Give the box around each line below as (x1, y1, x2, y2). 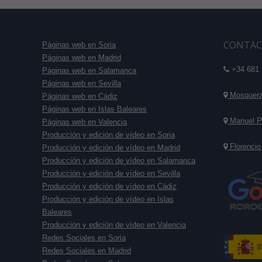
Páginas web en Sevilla (42, 79, 121, 88)
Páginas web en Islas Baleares (42, 105, 147, 113)
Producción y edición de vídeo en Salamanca (42, 156, 195, 165)
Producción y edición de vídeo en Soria (42, 130, 175, 139)
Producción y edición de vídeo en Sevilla (42, 169, 180, 178)
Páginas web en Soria (42, 40, 116, 49)
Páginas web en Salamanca (42, 66, 136, 75)
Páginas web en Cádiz (42, 92, 118, 101)
